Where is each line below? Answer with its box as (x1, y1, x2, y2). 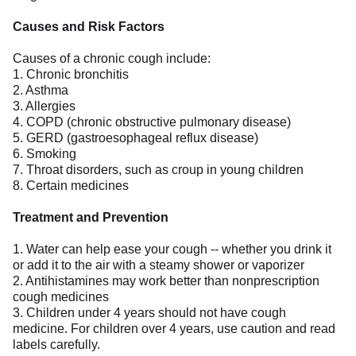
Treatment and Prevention (13, 211, 168, 224)
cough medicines (13, 290, 109, 304)
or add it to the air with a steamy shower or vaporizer (13, 258, 304, 272)
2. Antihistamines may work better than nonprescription (13, 274, 319, 288)
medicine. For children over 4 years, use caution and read (13, 322, 335, 335)
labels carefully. (13, 338, 100, 351)
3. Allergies (13, 99, 75, 113)
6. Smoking (13, 147, 76, 161)
